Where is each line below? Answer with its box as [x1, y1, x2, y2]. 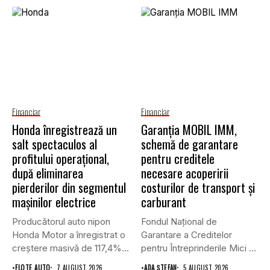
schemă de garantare [141, 134, 238, 153]
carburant [141, 192, 186, 211]
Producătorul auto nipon [12, 215, 110, 227]
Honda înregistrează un [12, 120, 117, 139]
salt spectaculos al [12, 134, 97, 153]
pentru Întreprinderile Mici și [141, 242, 256, 254]
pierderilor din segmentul [12, 178, 126, 196]
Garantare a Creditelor [141, 228, 232, 240]
